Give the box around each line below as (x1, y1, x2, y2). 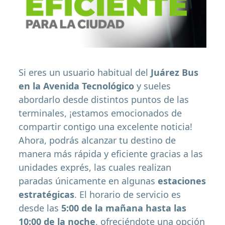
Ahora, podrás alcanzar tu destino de (19, 134, 176, 147)
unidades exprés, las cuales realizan (19, 161, 172, 174)
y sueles (134, 80, 171, 92)
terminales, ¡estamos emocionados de (19, 107, 182, 120)
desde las (19, 202, 62, 214)
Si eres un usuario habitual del (19, 66, 149, 79)
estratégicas (19, 188, 75, 201)
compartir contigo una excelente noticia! (19, 121, 193, 133)
